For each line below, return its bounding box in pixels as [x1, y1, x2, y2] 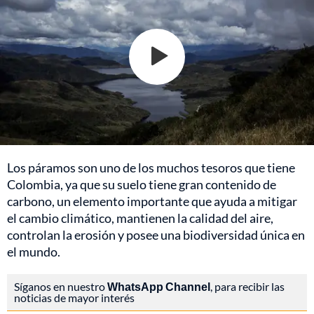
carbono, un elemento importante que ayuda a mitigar [7, 193, 297, 209]
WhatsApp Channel [107, 279, 210, 293]
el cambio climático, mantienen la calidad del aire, [7, 210, 273, 226]
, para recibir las [210, 279, 285, 293]
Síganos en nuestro [14, 279, 107, 293]
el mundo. [7, 243, 60, 259]
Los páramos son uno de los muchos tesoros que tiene [7, 159, 295, 175]
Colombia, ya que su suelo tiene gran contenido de [7, 176, 276, 192]
